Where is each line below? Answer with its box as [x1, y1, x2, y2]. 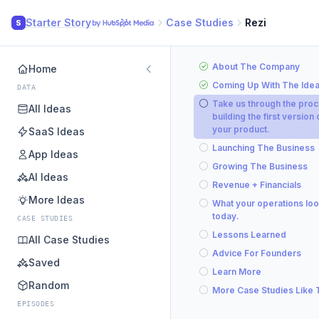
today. [212, 211, 239, 221]
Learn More [212, 266, 261, 277]
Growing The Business [212, 161, 308, 172]
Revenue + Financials [212, 179, 301, 190]
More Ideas [28, 194, 85, 206]
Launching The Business [212, 142, 315, 153]
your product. [212, 124, 270, 135]
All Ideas [28, 103, 71, 115]
